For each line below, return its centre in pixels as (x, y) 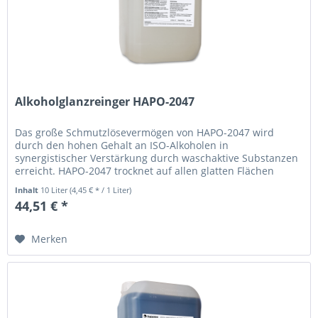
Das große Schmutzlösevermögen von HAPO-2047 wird (145, 133)
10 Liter (55, 190)
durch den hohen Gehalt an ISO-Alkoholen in (122, 146)
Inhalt (28, 190)
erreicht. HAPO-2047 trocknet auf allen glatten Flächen (145, 171)
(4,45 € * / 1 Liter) (101, 190)
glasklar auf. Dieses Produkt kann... (99, 184)
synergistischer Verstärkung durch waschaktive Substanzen (157, 158)
